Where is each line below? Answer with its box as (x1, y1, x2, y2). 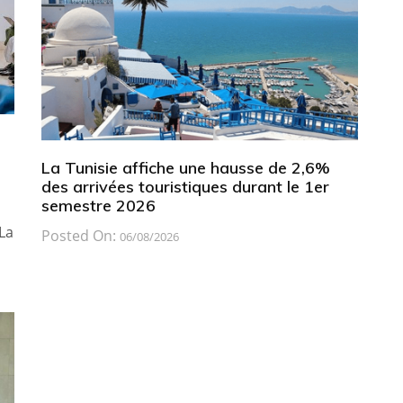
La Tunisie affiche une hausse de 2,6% (40, 157, 329, 178)
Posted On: (40, 225, 120, 246)
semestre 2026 (40, 194, 156, 216)
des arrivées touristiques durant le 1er (40, 175, 329, 197)
